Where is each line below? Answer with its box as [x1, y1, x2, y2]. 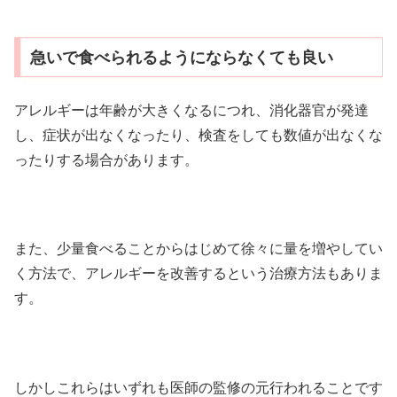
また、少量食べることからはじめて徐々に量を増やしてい [14, 237, 383, 259]
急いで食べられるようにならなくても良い [29, 45, 333, 69]
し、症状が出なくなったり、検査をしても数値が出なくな [14, 123, 383, 144]
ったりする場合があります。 [14, 148, 198, 169]
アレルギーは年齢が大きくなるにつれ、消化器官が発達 [14, 98, 369, 120]
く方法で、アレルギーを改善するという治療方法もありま [14, 262, 383, 284]
